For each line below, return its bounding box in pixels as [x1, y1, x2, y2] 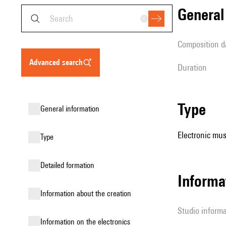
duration [183, 62, 207, 73]
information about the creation [42, 189, 131, 198]
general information [45, 104, 99, 114]
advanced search [34, 58, 83, 67]
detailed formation [45, 160, 94, 170]
